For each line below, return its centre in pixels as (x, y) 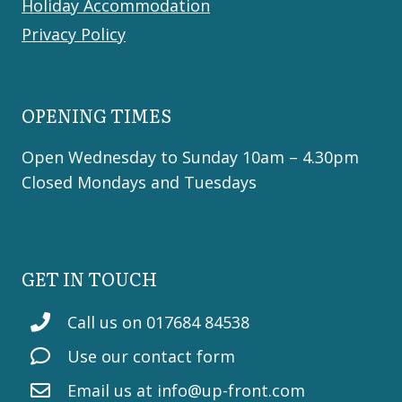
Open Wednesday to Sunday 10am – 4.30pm (190, 157)
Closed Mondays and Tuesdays (139, 183)
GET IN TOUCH (89, 279)
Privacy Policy (74, 34)
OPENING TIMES (96, 115)
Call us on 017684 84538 (158, 323)
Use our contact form (151, 357)
